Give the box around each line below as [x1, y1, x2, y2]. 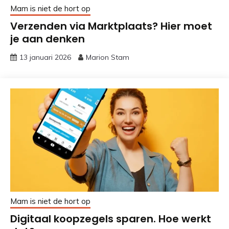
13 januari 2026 [19, 53, 71, 62]
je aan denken [10, 32, 85, 47]
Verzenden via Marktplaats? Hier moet [10, 19, 212, 34]
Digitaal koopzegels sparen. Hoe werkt [10, 212, 211, 226]
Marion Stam [86, 53, 129, 62]
